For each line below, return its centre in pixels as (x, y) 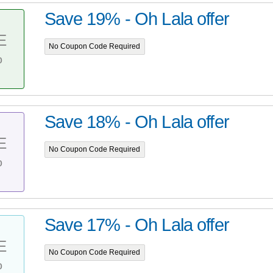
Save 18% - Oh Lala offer (136, 122)
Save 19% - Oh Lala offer (136, 19)
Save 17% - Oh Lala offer (136, 225)
